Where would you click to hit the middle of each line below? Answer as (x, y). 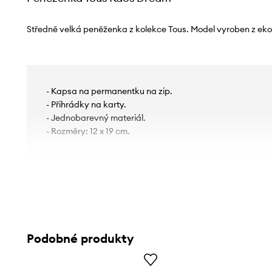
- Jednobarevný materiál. (96, 117)
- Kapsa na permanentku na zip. (109, 91)
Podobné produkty (80, 238)
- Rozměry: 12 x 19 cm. (88, 131)
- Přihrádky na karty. (86, 104)
